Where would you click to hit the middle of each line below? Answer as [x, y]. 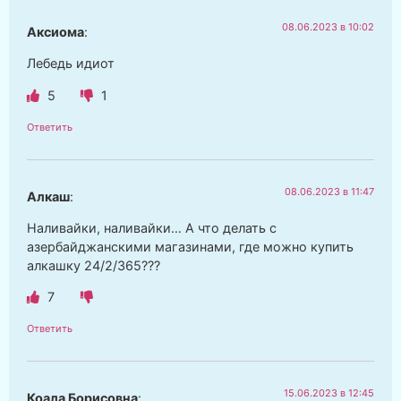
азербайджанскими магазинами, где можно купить [190, 246]
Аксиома [55, 31]
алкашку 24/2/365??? [94, 265]
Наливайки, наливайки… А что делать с [152, 227]
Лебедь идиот [71, 64]
